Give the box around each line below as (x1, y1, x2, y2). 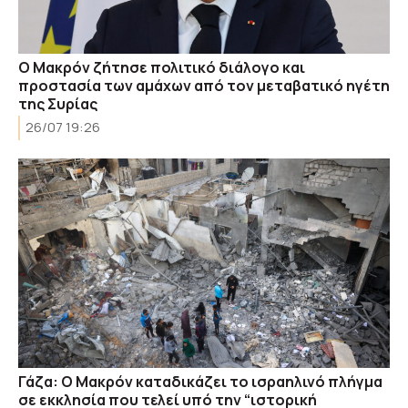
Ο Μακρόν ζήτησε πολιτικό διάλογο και (18, 57, 305, 77)
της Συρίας (18, 94, 97, 114)
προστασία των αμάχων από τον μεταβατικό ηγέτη (18, 76, 390, 96)
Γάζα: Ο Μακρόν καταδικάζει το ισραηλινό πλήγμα (18, 371, 382, 392)
